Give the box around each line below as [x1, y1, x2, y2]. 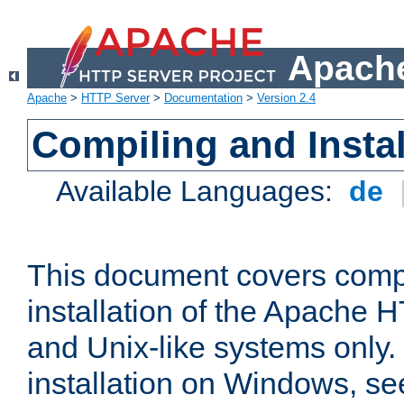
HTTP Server [81, 91, 150, 106]
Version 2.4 [257, 91, 316, 106]
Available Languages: [56, 175, 342, 208]
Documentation [164, 91, 243, 106]
